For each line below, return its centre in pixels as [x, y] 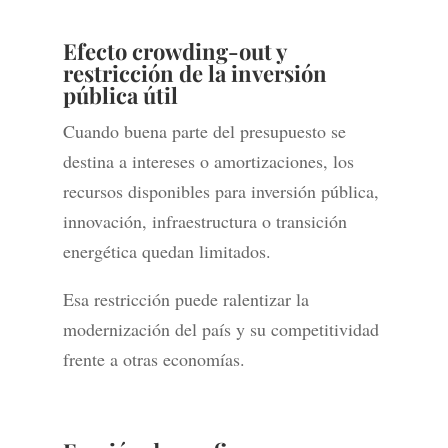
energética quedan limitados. [166, 251]
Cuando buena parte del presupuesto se [204, 131]
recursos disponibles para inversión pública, [220, 191]
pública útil [120, 95]
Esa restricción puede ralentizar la [185, 299]
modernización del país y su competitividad [220, 329]
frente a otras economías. [153, 359]
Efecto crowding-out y [174, 51]
